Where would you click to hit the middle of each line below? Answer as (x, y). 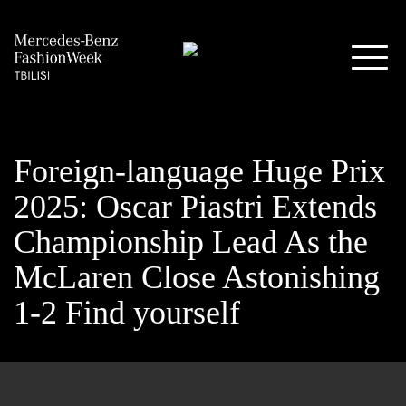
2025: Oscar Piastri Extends (195, 207)
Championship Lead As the (191, 242)
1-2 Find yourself (127, 313)
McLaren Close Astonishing (197, 277)
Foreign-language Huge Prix (199, 171)
